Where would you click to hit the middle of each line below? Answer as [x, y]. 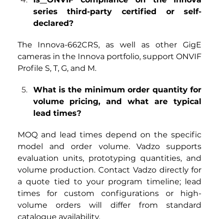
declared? [53, 23]
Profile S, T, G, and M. [57, 68]
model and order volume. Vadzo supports [109, 147]
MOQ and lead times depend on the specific [109, 135]
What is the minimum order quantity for [117, 90]
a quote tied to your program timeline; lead [109, 182]
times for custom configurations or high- [109, 194]
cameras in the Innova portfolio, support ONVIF [109, 57]
